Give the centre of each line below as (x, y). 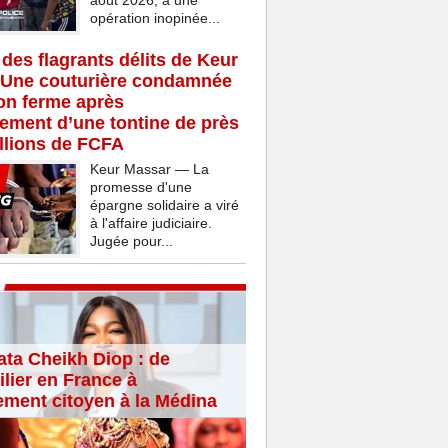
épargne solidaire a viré (164, 205)
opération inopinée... (154, 18)
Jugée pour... (131, 241)
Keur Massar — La (149, 169)
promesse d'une (140, 187)
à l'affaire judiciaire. (150, 223)
